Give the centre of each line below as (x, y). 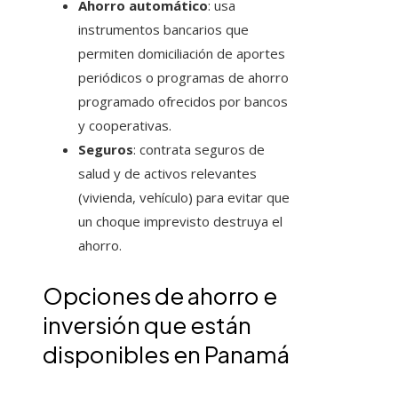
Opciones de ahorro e (160, 296)
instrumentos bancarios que (163, 30)
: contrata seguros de (199, 150)
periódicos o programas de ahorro (183, 78)
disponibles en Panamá (166, 354)
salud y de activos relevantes (167, 174)
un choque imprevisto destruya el (180, 222)
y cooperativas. (125, 126)
